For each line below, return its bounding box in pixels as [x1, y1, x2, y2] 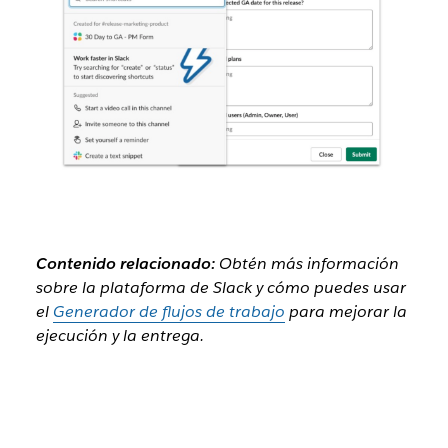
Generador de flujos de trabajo [52, 300, 285, 322]
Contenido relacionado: [35, 252, 215, 274]
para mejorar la [284, 300, 407, 322]
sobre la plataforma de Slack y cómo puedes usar [35, 276, 406, 298]
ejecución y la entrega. [35, 324, 204, 346]
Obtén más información [214, 252, 399, 274]
